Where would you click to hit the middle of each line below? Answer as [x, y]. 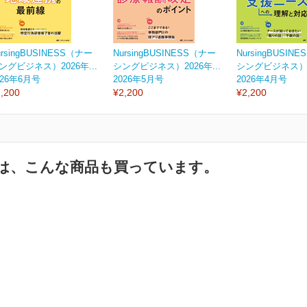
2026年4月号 [262, 79]
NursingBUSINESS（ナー [164, 53]
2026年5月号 [138, 79]
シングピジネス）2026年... [167, 66]
